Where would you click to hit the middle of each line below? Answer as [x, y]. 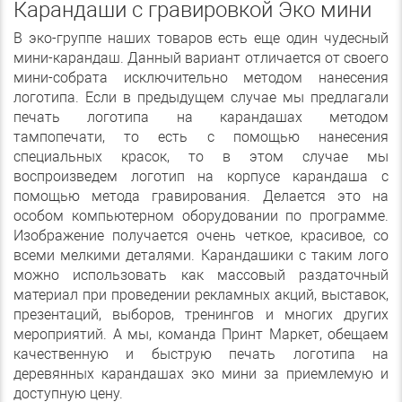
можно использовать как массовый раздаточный [201, 275]
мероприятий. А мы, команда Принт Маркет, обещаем [201, 335]
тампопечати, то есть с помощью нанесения [201, 137]
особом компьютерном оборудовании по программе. [201, 216]
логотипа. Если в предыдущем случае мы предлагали [201, 98]
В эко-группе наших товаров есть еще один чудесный [201, 39]
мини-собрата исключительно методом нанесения [201, 78]
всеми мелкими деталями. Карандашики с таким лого [201, 256]
